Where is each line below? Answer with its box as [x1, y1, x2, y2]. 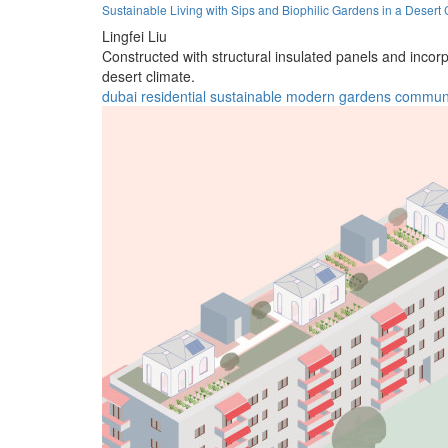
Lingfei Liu [102, 25, 167, 46]
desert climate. [102, 65, 195, 86]
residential [141, 85, 206, 106]
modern [286, 85, 335, 106]
